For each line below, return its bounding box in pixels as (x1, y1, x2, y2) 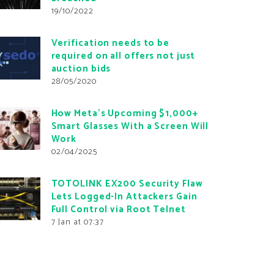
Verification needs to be (51, 35, 170, 51)
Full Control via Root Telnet (51, 201, 186, 217)
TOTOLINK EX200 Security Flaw (51, 176, 203, 191)
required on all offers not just (51, 48, 196, 64)
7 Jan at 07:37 (51, 215, 104, 229)
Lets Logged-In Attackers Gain (51, 188, 198, 204)
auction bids (51, 61, 111, 76)
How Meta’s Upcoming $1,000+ (51, 105, 198, 121)
